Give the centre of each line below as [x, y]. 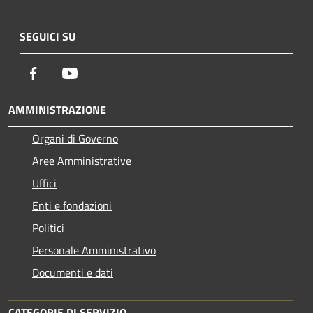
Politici [48, 227]
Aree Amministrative [82, 160]
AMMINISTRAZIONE [57, 109]
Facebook [63, 72]
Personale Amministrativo [94, 250]
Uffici [44, 183]
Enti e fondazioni [72, 205]
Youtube [97, 72]
